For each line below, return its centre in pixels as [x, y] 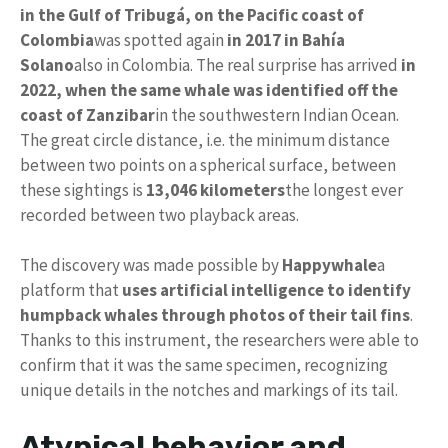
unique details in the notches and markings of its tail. [209, 390]
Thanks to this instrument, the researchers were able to [219, 340]
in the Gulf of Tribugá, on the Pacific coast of [192, 14]
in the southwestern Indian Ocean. [277, 114]
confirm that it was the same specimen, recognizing [204, 365]
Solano [47, 64]
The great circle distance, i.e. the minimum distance [205, 139]
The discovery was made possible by [151, 265]
